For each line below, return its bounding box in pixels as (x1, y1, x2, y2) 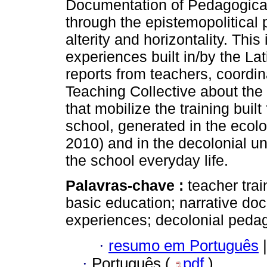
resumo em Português (108, 237, 259, 254)
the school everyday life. (66, 152, 228, 169)
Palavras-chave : (66, 177, 188, 194)
